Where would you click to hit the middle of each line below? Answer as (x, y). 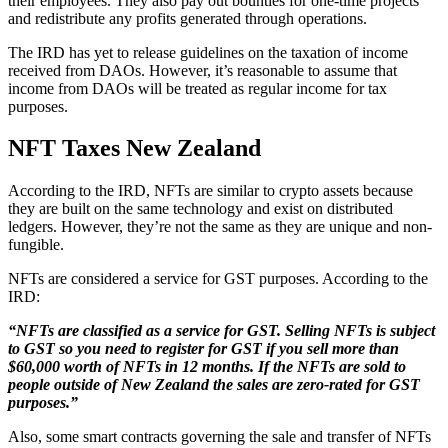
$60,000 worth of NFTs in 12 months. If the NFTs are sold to (207, 367)
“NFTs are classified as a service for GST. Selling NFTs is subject (221, 331)
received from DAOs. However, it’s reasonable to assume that (202, 70)
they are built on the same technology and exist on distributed (200, 209)
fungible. (36, 245)
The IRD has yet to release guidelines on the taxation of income (208, 52)
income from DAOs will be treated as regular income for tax (197, 88)
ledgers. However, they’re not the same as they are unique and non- (220, 227)
